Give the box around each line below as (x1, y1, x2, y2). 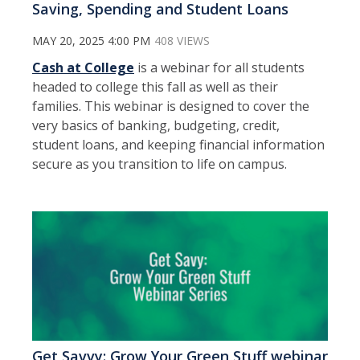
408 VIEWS (154, 32, 210, 48)
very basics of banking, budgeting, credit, (32, 116, 280, 134)
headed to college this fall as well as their (32, 77, 278, 96)
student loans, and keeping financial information (32, 135, 325, 153)
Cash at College (32, 58, 134, 76)
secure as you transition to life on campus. (32, 154, 287, 173)
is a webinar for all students (134, 58, 305, 76)
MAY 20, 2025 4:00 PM (32, 32, 150, 48)
